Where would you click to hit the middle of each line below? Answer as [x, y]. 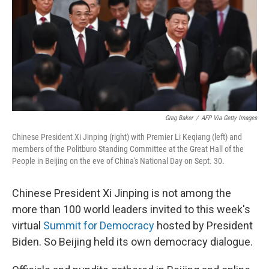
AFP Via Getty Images [229, 118]
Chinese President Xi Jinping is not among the [122, 193]
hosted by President [204, 226]
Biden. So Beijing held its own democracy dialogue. [132, 242]
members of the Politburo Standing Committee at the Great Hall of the [128, 149]
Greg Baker [179, 118]
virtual [28, 226]
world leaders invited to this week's [167, 210]
